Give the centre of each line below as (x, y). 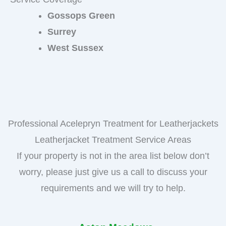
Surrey (62, 32)
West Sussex (75, 48)
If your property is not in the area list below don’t (113, 156)
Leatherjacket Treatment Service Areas (113, 139)
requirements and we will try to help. (113, 188)
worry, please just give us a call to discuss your (113, 172)
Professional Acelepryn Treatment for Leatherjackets (113, 123)
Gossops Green (81, 15)
